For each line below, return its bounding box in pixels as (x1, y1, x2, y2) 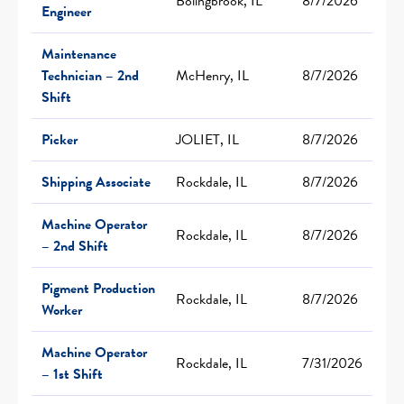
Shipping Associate (41, 170, 151, 193)
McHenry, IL (176, 64, 249, 87)
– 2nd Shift (41, 234, 108, 257)
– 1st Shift (41, 363, 103, 385)
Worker (41, 298, 82, 321)
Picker (41, 128, 78, 151)
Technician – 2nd (41, 64, 139, 87)
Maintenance (41, 42, 116, 65)
